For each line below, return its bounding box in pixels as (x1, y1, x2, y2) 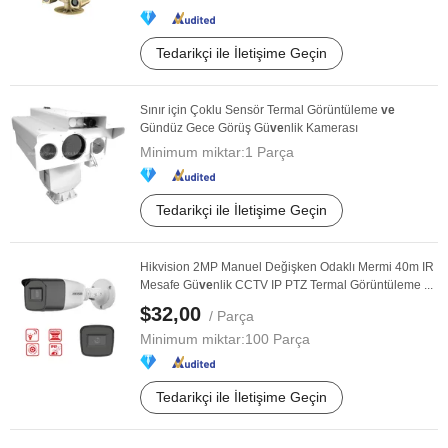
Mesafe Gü (140, 278, 199, 292)
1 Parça (245, 144, 294, 160)
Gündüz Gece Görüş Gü (140, 121, 270, 135)
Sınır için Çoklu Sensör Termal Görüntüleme (140, 103, 381, 117)
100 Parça (245, 331, 310, 347)
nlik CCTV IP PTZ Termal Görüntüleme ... (213, 278, 433, 292)
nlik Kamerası (284, 121, 358, 135)
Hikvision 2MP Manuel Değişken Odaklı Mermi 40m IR (140, 260, 434, 274)
